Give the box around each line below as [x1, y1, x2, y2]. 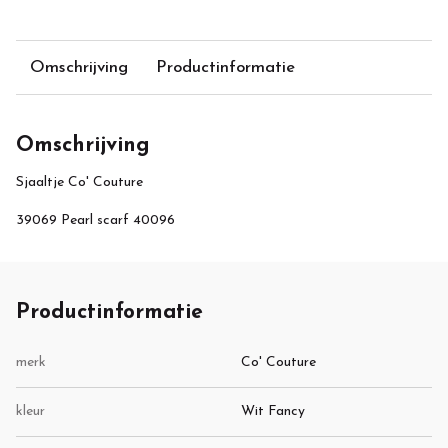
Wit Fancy [241, 403, 305, 419]
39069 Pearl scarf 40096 [16, 213, 175, 229]
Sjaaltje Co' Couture [16, 174, 143, 190]
